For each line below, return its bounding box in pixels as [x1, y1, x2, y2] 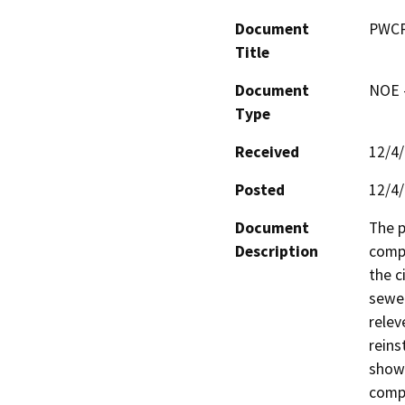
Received [235, 141, 299, 162]
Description [235, 240, 318, 261]
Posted [235, 179, 285, 200]
